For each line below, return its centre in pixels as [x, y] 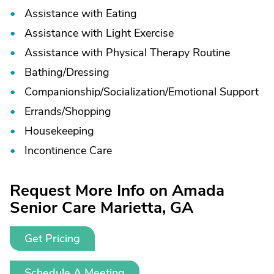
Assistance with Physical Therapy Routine [127, 53]
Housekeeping [59, 131]
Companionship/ [64, 92]
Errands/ [45, 111]
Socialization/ [136, 92]
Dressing [88, 72]
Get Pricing [52, 239]
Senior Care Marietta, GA [102, 208]
